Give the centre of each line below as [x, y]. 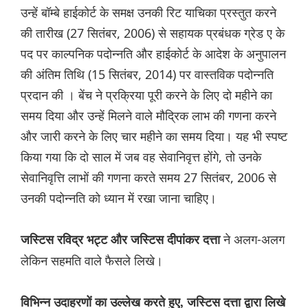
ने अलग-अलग [254, 240]
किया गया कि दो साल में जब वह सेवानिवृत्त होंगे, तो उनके [141, 157]
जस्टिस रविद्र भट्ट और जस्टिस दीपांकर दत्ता [122, 240]
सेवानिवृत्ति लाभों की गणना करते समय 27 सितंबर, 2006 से [148, 178]
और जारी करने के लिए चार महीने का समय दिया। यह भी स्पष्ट [154, 136]
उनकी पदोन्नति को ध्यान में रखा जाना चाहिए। [119, 198]
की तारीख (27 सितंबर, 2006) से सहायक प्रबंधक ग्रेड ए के [153, 33]
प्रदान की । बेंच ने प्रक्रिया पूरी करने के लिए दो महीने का [146, 95]
